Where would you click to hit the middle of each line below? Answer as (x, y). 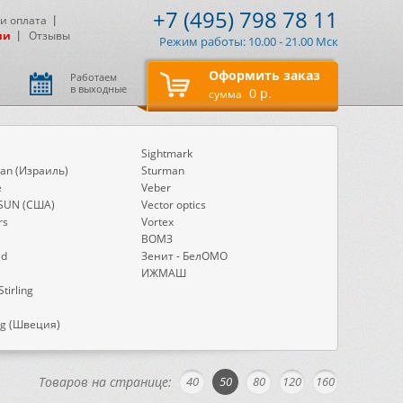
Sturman (162, 170)
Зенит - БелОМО (184, 256)
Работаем (94, 77)
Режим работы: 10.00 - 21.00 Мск (249, 41)
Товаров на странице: (105, 382)
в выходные (99, 89)
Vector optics (173, 205)
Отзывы (49, 36)
